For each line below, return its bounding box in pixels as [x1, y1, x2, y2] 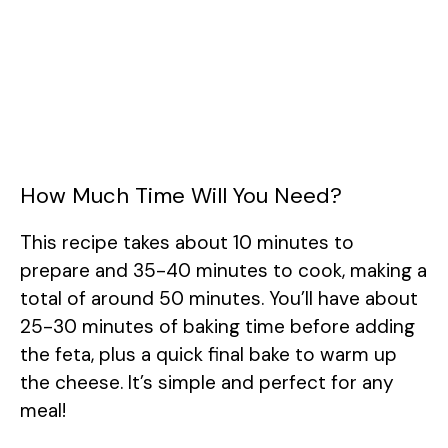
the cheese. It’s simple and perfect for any [20, 370, 394, 396]
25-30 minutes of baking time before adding [20, 314, 415, 340]
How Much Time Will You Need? [20, 181, 342, 211]
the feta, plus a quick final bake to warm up [20, 342, 397, 368]
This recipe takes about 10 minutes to [20, 230, 354, 256]
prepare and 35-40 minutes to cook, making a [20, 258, 427, 284]
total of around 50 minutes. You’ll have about [20, 286, 418, 312]
